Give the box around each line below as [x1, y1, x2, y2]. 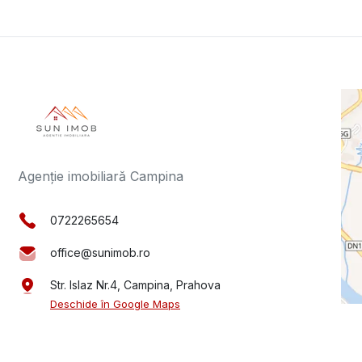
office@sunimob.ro [50, 246, 150, 260]
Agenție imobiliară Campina [18, 167, 183, 184]
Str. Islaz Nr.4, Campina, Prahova [50, 278, 221, 293]
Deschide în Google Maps [50, 297, 180, 311]
